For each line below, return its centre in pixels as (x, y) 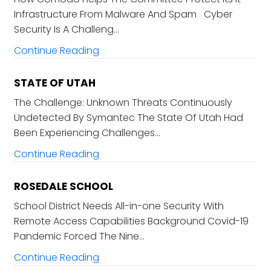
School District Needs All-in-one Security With (119, 206)
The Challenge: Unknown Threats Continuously (123, 103)
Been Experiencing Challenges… (87, 133)
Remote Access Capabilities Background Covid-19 (131, 221)
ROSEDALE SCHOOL (63, 187)
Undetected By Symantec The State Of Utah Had (128, 118)
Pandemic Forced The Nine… (79, 237)
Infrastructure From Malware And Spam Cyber (123, 15)
